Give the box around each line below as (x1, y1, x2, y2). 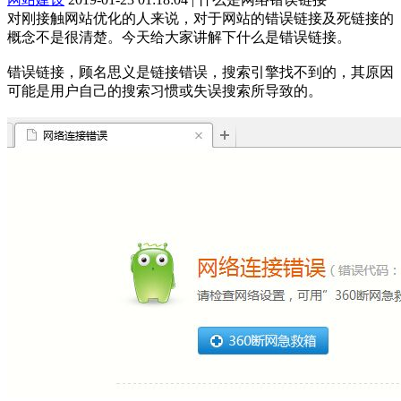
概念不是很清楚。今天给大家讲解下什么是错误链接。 (7, 29, 351, 45)
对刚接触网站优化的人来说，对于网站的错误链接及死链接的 (7, 10, 394, 26)
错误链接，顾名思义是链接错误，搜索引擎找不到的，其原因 (7, 64, 394, 80)
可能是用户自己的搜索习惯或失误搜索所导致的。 (7, 82, 322, 98)
